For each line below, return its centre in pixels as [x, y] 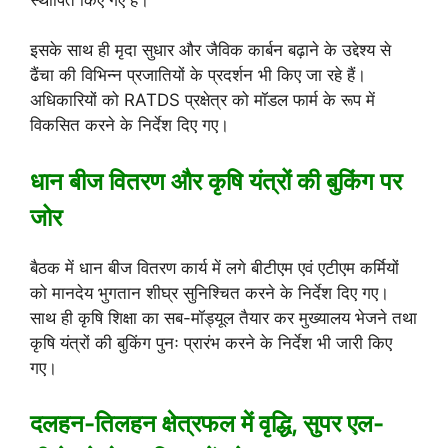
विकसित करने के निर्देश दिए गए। [129, 125]
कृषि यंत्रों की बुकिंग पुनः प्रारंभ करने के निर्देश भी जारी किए [211, 342]
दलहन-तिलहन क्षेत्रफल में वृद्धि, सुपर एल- [207, 424]
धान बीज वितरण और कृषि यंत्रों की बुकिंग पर [216, 181]
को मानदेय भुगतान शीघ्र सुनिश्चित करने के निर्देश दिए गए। [209, 292]
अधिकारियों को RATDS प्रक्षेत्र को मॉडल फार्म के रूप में [202, 100]
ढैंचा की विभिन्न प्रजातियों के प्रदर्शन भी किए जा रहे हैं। [198, 75]
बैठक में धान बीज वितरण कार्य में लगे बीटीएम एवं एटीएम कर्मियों [214, 267]
